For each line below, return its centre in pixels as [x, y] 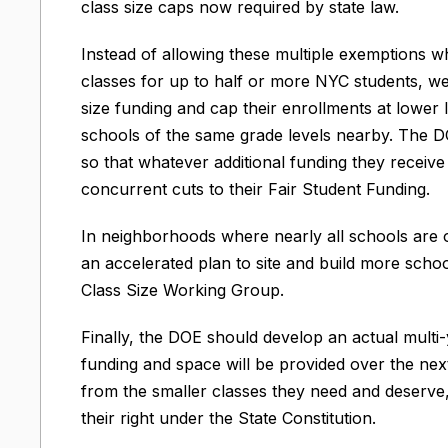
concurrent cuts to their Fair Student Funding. [255, 188]
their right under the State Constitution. [228, 417]
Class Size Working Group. [182, 289]
